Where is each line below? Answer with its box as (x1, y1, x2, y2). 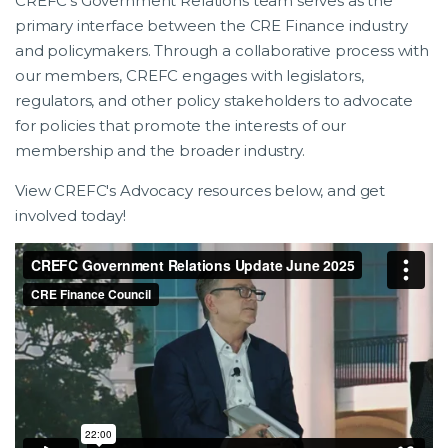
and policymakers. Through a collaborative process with (15, 41, 429, 61)
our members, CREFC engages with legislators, (15, 66, 364, 86)
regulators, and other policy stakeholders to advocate (15, 91, 414, 111)
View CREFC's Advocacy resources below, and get (15, 181, 386, 201)
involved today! (15, 206, 126, 226)
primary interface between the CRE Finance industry (15, 16, 408, 36)
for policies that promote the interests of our (15, 116, 347, 136)
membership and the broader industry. (15, 141, 305, 161)
